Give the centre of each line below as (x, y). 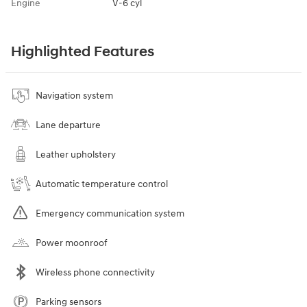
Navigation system (74, 95)
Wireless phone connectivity (95, 272)
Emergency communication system (110, 213)
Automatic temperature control (102, 184)
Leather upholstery (76, 154)
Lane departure (68, 125)
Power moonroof (72, 243)
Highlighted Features (83, 52)
